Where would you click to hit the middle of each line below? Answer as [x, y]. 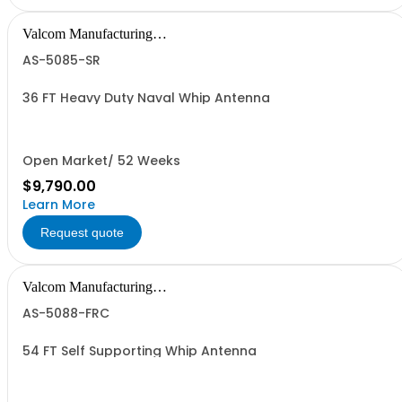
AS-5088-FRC [66, 313]
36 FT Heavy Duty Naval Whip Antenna [146, 98]
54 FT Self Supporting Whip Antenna [140, 351]
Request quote [82, 232]
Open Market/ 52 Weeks [101, 161]
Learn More [59, 205]
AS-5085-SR [61, 60]
